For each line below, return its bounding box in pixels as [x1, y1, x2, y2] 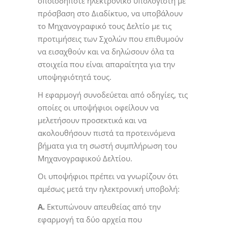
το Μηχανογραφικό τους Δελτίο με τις [38, 20, 172, 31]
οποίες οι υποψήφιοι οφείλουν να [38, 102, 159, 112]
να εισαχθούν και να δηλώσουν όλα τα [38, 46, 174, 56]
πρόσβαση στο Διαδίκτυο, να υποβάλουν [38, 8, 183, 18]
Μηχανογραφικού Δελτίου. [38, 153, 132, 163]
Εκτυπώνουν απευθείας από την [47, 201, 161, 212]
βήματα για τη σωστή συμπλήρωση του [38, 140, 177, 151]
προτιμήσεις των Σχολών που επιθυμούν [38, 33, 183, 44]
